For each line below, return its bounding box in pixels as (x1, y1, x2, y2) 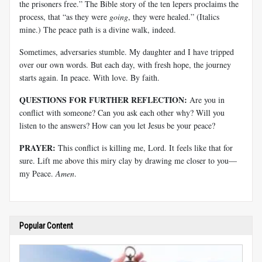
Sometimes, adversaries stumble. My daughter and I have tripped (19, 46, 234, 57)
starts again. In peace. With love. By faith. (19, 71, 160, 83)
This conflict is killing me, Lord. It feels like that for (56, 142, 233, 153)
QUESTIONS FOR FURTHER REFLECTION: (19, 93, 187, 106)
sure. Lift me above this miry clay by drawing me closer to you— (19, 154, 237, 166)
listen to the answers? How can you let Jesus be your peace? (19, 119, 215, 131)
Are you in (187, 94, 225, 105)
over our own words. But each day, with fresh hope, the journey (19, 58, 231, 70)
